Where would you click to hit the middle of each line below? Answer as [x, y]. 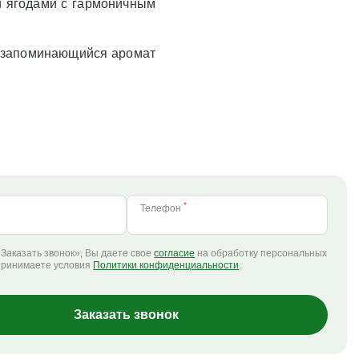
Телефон [161, 208]
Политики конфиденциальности [166, 265]
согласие [175, 253]
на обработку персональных [261, 253]
